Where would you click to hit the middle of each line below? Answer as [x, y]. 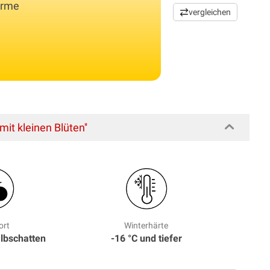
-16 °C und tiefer [146, 238]
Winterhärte [146, 225]
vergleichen [209, 12]
